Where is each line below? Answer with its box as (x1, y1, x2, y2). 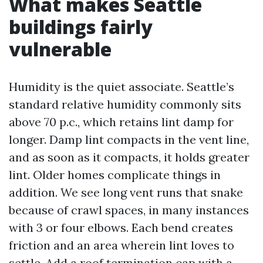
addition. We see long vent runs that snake (9, 185, 243, 200)
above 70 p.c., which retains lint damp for (9, 114, 234, 129)
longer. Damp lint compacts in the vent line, (9, 132, 249, 147)
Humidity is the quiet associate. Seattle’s (9, 79, 234, 94)
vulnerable (9, 36, 112, 62)
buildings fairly (9, 14, 153, 39)
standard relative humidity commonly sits (9, 97, 241, 112)
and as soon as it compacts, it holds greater (9, 150, 249, 164)
